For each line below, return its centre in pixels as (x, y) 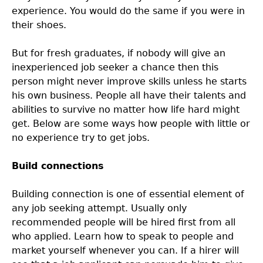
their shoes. (39, 25)
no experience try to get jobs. (81, 138)
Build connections (58, 166)
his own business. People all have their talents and (129, 95)
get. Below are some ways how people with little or (131, 124)
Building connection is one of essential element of (128, 194)
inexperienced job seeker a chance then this (115, 67)
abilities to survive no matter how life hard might (126, 109)
